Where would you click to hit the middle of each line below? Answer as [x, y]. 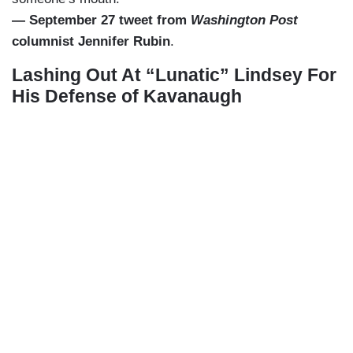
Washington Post [244, 20]
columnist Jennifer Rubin [91, 42]
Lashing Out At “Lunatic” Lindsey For [174, 75]
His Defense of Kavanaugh [127, 97]
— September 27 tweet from [101, 20]
